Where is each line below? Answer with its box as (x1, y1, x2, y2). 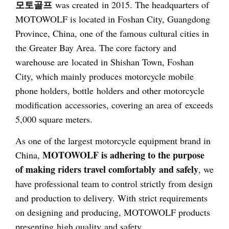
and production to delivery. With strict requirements (15, 192, 208, 204)
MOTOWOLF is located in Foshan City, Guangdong (15, 12, 210, 25)
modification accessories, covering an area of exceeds (15, 98, 213, 111)
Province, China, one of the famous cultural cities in (15, 27, 209, 39)
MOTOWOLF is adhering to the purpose (42, 148, 204, 162)
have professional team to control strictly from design (15, 177, 213, 190)
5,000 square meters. (15, 112, 93, 125)
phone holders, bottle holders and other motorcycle (15, 84, 204, 97)
